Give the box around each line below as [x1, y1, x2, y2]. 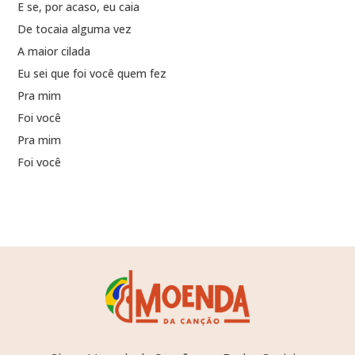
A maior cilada [17, 44, 91, 59]
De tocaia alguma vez [17, 21, 132, 37]
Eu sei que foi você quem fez [17, 66, 167, 82]
